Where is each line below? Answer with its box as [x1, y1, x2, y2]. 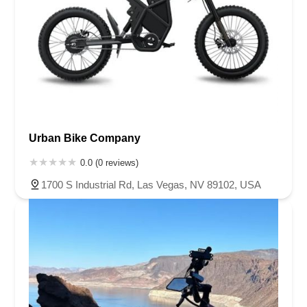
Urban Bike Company [29, 132, 140, 144]
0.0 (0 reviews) [80, 157, 138, 168]
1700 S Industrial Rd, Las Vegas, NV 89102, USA [41, 178, 261, 191]
